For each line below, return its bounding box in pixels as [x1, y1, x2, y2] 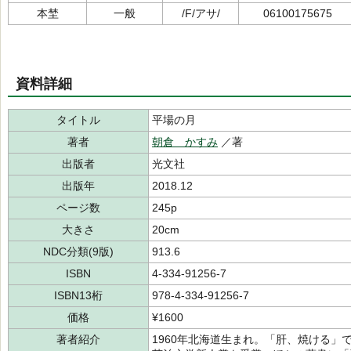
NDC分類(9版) [43, 245, 114, 258]
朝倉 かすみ [152, 136, 218, 148]
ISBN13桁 [54, 289, 103, 302]
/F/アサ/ [181, 7, 220, 20]
